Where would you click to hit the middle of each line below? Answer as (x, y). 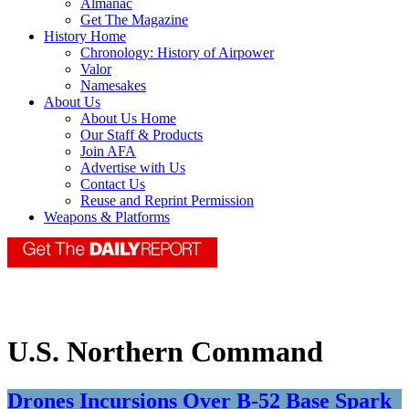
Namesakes (113, 86)
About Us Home (128, 119)
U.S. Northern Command (165, 352)
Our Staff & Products (142, 135)
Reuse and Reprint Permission (167, 201)
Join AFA (108, 152)
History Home (85, 37)
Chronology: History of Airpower (177, 53)
